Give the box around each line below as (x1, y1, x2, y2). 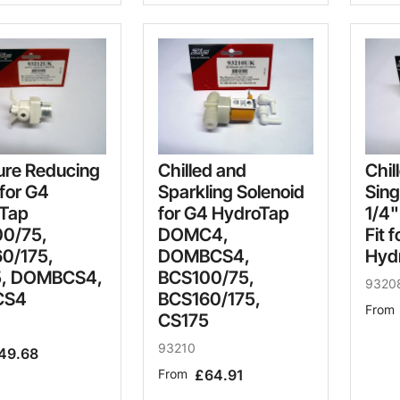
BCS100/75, (158, 267, 254, 289)
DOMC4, (158, 224, 229, 246)
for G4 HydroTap (158, 203, 289, 225)
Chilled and (158, 160, 246, 182)
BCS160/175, (158, 288, 261, 311)
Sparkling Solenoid (158, 181, 304, 204)
